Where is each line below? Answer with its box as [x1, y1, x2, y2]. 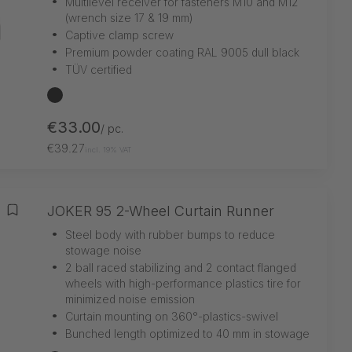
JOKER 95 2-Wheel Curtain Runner [47, 202, 274, 219]
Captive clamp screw [65, 27, 174, 42]
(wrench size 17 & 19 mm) [65, 10, 192, 24]
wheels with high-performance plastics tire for [65, 276, 301, 290]
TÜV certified [65, 62, 132, 76]
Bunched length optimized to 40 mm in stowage [65, 326, 310, 340]
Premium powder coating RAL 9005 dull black [65, 45, 299, 59]
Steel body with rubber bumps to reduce [65, 227, 275, 241]
